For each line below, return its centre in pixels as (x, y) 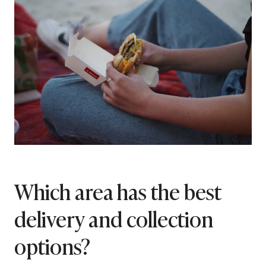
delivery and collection (114, 218)
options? (52, 245)
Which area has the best (118, 190)
